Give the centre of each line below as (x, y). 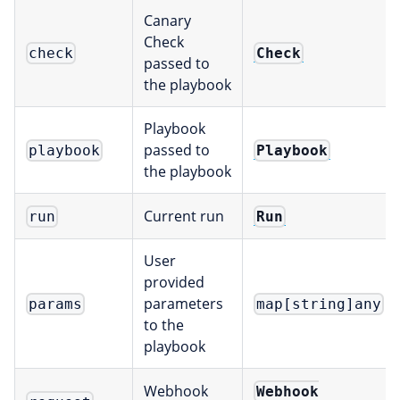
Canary (167, 21)
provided (174, 283)
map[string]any (319, 304)
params (56, 304)
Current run (184, 217)
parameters (183, 304)
